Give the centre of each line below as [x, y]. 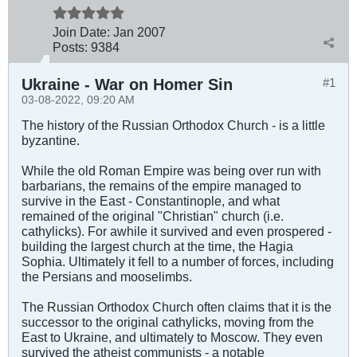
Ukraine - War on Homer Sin [127, 84]
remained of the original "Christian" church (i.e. [153, 216]
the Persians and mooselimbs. [107, 276]
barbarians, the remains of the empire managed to [161, 185]
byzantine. [51, 140]
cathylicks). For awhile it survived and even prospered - [177, 231]
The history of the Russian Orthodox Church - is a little [173, 125]
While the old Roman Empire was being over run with [171, 170]
